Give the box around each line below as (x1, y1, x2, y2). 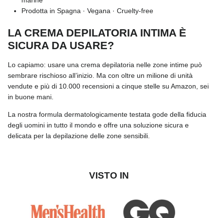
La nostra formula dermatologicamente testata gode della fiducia (8, 110, 206, 119)
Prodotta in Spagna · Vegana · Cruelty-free (21, 7, 153, 15)
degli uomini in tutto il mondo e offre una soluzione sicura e (8, 121, 189, 129)
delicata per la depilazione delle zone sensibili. (8, 132, 150, 140)
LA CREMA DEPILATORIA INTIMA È (8, 27, 186, 39)
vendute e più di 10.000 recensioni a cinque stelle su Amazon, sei (8, 82, 209, 91)
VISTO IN (89, 170, 129, 181)
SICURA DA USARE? (8, 39, 114, 52)
